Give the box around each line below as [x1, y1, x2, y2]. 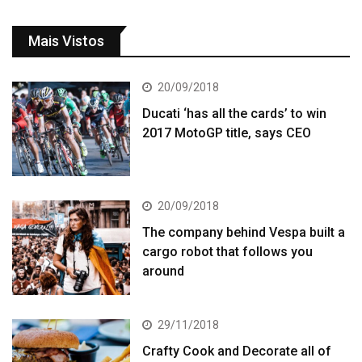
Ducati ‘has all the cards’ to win [142, 106, 327, 122]
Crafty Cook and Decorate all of [142, 343, 332, 360]
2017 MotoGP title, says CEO [142, 125, 312, 141]
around [142, 263, 185, 280]
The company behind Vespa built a [142, 225, 346, 241]
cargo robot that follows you [142, 244, 314, 260]
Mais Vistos [28, 32, 104, 50]
